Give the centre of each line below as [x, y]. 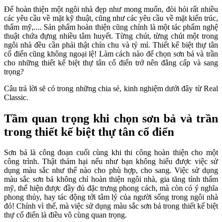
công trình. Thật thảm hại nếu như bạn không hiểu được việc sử [111, 162]
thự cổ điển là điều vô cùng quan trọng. [66, 215]
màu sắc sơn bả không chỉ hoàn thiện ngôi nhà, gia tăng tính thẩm [111, 179]
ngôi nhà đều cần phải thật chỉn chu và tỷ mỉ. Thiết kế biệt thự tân [111, 45]
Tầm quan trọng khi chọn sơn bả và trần [111, 118]
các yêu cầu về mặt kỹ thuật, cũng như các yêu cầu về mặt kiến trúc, [111, 18]
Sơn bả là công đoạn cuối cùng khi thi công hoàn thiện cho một [111, 153]
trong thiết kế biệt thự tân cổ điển [89, 132]
